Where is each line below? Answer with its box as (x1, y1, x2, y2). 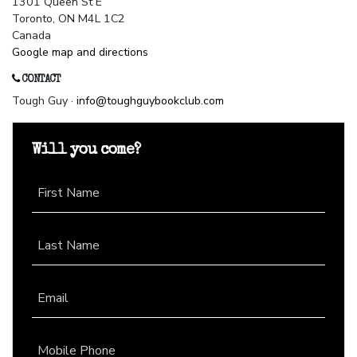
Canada (12, 28, 51, 44)
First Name (37, 184, 100, 202)
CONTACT (19, 75, 61, 86)
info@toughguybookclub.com (76, 93, 224, 109)
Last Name (37, 237, 100, 255)
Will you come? (32, 143, 140, 159)
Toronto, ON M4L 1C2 (12, 11, 125, 27)
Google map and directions (12, 45, 148, 61)
